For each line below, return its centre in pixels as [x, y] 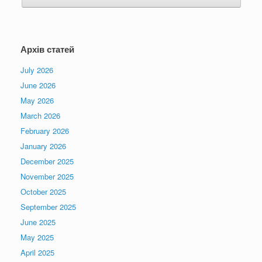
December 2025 [47, 161]
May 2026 [37, 101]
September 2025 [48, 207]
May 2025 [37, 237]
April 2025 [37, 253]
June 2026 [38, 85]
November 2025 [47, 177]
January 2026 [43, 146]
